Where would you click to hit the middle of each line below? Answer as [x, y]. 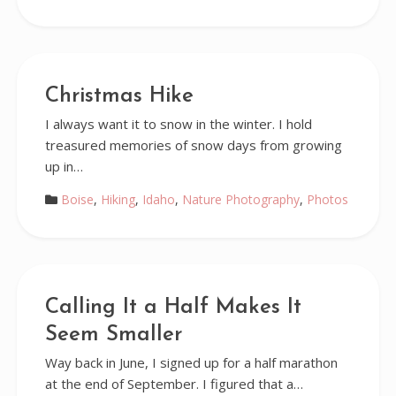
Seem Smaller [113, 335]
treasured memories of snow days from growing [193, 145]
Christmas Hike [119, 96]
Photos [327, 199]
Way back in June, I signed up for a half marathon [191, 362]
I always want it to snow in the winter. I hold [178, 124]
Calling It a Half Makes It [173, 308]
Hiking [118, 199]
